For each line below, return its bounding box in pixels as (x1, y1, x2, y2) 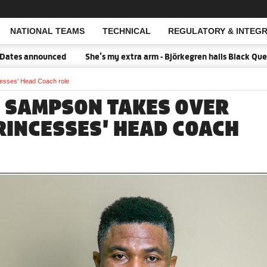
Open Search (43, 27, 93, 36)
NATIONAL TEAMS (10, 26, 85, 36)
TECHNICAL (102, 26, 151, 36)
